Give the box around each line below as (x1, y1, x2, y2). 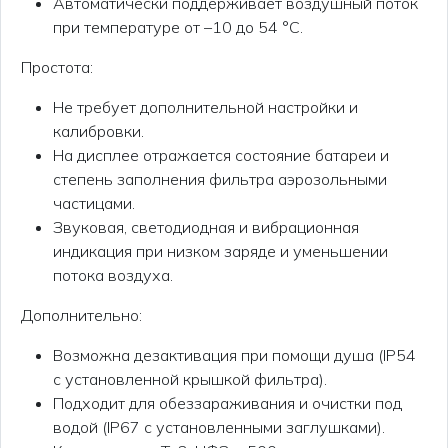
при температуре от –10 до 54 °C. (53, 17, 303, 37)
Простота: (21, 57, 93, 77)
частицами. (53, 193, 135, 213)
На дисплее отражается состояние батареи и (53, 145, 389, 165)
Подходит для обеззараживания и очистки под (53, 393, 402, 413)
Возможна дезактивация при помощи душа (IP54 (53, 345, 416, 365)
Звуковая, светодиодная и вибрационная (53, 217, 359, 237)
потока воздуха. (53, 265, 173, 285)
